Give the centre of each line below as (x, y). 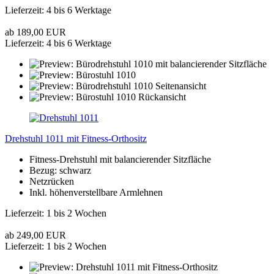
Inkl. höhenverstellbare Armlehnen (96, 192)
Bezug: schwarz (60, 170)
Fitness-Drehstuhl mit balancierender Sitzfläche (120, 159)
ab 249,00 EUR (35, 235)
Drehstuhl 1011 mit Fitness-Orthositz (76, 138)
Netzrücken (52, 181)
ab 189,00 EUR (35, 32)
